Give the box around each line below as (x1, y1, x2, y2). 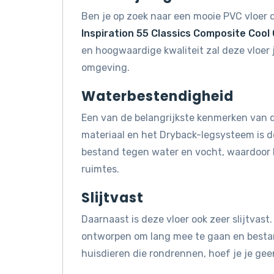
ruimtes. (81, 163, 119, 175)
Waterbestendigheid (81, 86, 234, 106)
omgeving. (81, 61, 130, 73)
